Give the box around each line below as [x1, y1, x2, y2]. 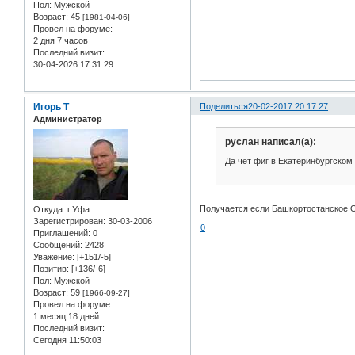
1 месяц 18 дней [33, 311, 99, 321]
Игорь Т [33, 101, 69, 113]
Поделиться [200, 101, 249, 112]
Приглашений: [33, 227, 90, 238]
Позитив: [33, 263, 69, 273]
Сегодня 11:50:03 [33, 334, 101, 345]
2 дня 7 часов [33, 35, 88, 45]
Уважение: [33, 251, 74, 261]
